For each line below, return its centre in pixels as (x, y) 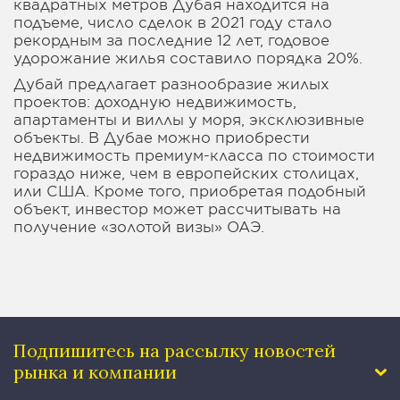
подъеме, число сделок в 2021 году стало (173, 22)
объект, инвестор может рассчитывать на (177, 208)
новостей (292, 351)
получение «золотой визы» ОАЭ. (139, 226)
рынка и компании (95, 372)
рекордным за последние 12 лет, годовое (171, 40)
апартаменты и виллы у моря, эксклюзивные (189, 119)
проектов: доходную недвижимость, (155, 101)
